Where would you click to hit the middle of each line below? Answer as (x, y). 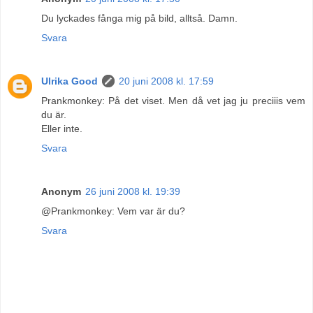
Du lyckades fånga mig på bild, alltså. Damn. (139, 18)
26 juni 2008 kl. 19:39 (133, 191)
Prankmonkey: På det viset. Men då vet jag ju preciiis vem (173, 100)
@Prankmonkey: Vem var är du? (113, 211)
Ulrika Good (70, 81)
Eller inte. (62, 128)
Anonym (61, 191)
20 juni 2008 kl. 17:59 (166, 81)
